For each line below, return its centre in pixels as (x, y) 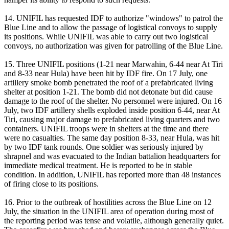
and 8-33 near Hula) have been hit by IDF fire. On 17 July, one (106, 74)
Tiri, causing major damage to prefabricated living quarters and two (112, 120)
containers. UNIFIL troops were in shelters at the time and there (106, 129)
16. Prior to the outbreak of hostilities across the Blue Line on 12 (108, 202)
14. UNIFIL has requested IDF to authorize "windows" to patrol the (113, 18)
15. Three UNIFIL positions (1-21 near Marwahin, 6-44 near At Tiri (113, 64)
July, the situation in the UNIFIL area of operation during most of (109, 212)
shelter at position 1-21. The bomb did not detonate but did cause (108, 92)
